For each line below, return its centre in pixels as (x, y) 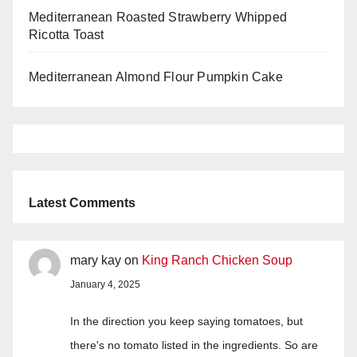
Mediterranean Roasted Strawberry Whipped (158, 17)
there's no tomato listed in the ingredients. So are (194, 345)
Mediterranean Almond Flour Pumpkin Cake (156, 76)
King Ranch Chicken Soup (217, 260)
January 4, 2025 (105, 284)
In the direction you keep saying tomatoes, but (186, 321)
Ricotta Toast (67, 34)
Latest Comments (82, 202)
